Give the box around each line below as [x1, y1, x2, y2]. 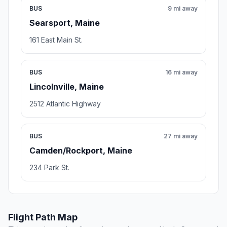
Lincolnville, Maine [29, 82, 104, 92]
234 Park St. [29, 163, 69, 172]
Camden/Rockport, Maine [29, 145, 132, 156]
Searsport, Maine [29, 18, 100, 28]
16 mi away [165, 68, 198, 77]
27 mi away [164, 132, 198, 140]
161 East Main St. [29, 35, 83, 45]
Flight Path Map [8, 212, 78, 223]
